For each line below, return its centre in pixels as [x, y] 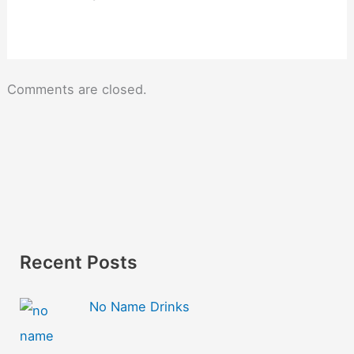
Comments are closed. [77, 89]
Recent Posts [79, 263]
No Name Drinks [139, 307]
